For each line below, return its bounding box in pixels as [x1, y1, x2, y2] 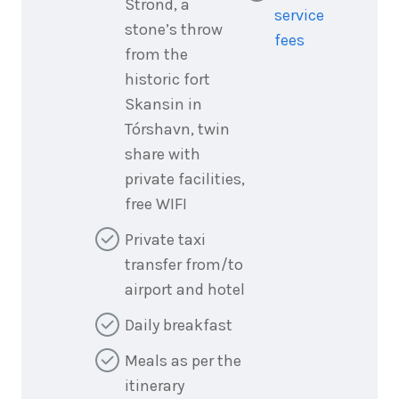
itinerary [125, 376, 184, 396]
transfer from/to [125, 255, 243, 275]
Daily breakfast [125, 315, 232, 336]
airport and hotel [125, 280, 245, 300]
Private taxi [125, 230, 206, 250]
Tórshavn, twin [125, 119, 230, 140]
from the [125, 45, 188, 65]
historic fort [125, 69, 210, 90]
